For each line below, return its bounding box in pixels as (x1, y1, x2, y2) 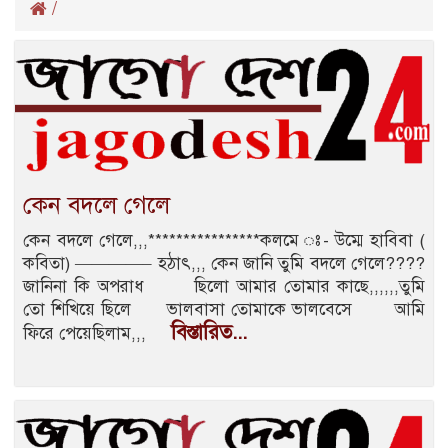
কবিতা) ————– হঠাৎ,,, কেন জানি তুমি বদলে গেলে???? (23, 252, 425, 274)
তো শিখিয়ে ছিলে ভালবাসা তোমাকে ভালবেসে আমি (23, 298, 425, 320)
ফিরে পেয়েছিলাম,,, (23, 322, 171, 344)
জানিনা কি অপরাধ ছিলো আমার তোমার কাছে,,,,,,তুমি (23, 275, 425, 297)
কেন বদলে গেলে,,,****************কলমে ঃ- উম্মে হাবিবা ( (23, 229, 425, 251)
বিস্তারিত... (171, 319, 247, 345)
